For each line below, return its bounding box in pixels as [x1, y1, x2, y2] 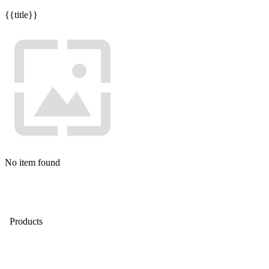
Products [7, 216, 43, 226]
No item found [5, 157, 60, 168]
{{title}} [5, 10, 38, 20]
